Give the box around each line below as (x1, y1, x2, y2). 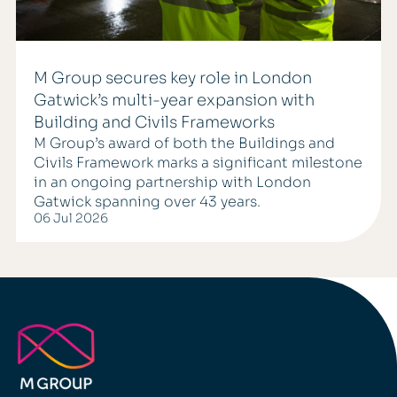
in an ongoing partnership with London (33, 173, 311, 192)
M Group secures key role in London (33, 68, 312, 89)
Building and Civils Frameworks (33, 113, 275, 133)
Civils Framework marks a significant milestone (33, 153, 362, 173)
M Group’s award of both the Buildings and (33, 134, 335, 153)
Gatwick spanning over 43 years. (33, 192, 261, 212)
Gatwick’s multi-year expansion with (33, 90, 315, 111)
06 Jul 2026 (33, 210, 108, 227)
